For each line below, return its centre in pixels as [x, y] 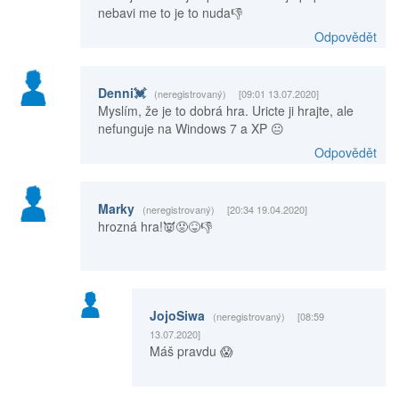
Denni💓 [123, 93]
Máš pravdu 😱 [191, 351]
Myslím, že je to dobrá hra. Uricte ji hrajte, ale [225, 111]
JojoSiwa [179, 316]
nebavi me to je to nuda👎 [170, 13]
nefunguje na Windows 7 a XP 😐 [191, 129]
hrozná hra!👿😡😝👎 [155, 227]
